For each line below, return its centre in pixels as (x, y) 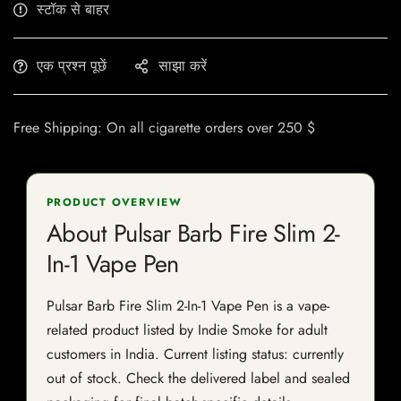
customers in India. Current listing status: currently (195, 354)
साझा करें (183, 66)
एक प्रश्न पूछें (72, 66)
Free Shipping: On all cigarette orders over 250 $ (164, 128)
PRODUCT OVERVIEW (115, 203)
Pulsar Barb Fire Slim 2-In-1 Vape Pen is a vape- (188, 306)
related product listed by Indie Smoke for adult (187, 330)
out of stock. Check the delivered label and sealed (198, 379)
